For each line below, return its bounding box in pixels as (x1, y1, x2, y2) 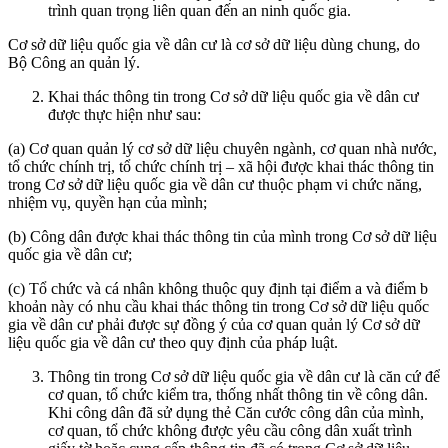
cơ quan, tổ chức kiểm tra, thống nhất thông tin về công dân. (48, 385, 428, 403)
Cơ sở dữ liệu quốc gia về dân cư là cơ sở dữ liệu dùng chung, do (8, 35, 420, 53)
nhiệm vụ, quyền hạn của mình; (8, 193, 207, 211)
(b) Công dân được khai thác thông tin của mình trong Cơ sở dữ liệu (8, 227, 437, 245)
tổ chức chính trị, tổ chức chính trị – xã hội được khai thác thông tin (8, 157, 434, 175)
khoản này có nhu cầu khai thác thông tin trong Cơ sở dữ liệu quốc (8, 297, 429, 315)
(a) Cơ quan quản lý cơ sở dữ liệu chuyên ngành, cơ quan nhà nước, (8, 139, 437, 157)
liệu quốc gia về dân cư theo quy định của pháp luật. (8, 333, 338, 351)
